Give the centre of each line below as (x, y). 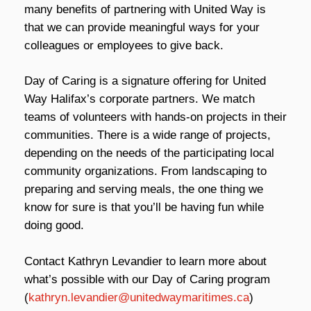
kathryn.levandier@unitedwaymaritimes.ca (139, 297)
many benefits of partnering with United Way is (145, 9)
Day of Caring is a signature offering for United (145, 81)
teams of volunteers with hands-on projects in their (155, 117)
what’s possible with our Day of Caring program (147, 279)
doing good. (54, 225)
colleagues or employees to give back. (124, 45)
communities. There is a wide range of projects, (148, 135)
